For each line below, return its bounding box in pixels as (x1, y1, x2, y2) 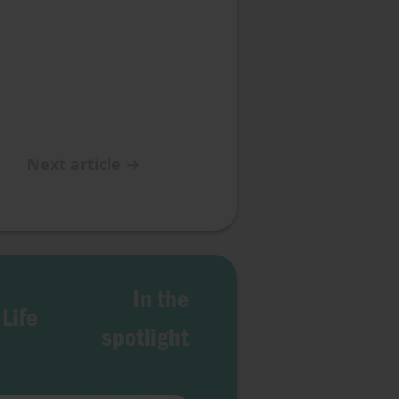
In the (133, 281, 190, 313)
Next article (27, 152, 121, 175)
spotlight (102, 319, 190, 352)
